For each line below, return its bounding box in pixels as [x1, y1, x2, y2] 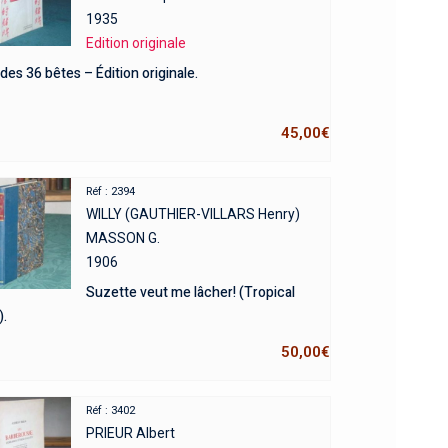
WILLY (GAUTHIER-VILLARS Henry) [85, 206, 300, 223]
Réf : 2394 [85, 185, 135, 199]
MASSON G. [85, 230, 160, 247]
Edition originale [85, 35, 186, 52]
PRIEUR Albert [85, 425, 175, 442]
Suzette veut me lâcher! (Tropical [85, 282, 295, 304]
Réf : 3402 [85, 404, 135, 418]
